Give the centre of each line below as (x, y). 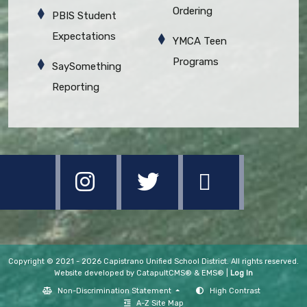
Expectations (84, 37)
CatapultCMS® (164, 273)
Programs (196, 62)
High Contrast (235, 291)
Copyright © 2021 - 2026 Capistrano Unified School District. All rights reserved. (153, 262)
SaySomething (87, 67)
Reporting (76, 87)
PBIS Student (84, 16)
